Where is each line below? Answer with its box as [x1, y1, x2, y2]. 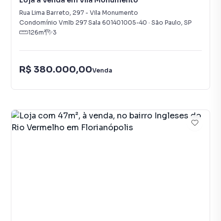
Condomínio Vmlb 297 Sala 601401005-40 [19, 19, 147, 26]
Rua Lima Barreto [19, 9, 70, 16]
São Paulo [151, 19, 181, 26]
